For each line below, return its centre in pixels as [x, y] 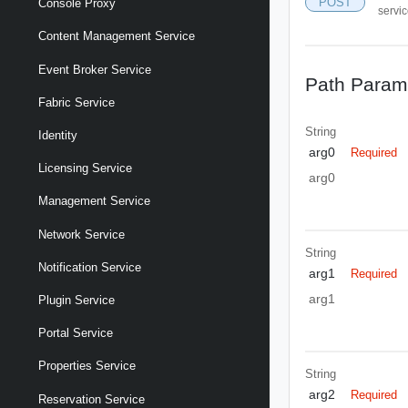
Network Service [82, 234]
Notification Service [90, 267]
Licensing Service [85, 168]
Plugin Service [76, 300]
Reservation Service [92, 399]
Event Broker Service [95, 69]
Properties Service [87, 366]
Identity [58, 136]
